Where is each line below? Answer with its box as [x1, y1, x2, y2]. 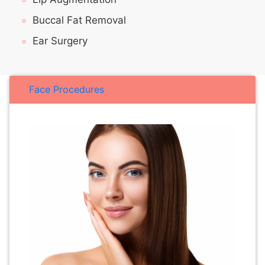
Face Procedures [29, 83, 104, 96]
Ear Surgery [33, 35, 88, 47]
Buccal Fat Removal [33, 14, 126, 27]
